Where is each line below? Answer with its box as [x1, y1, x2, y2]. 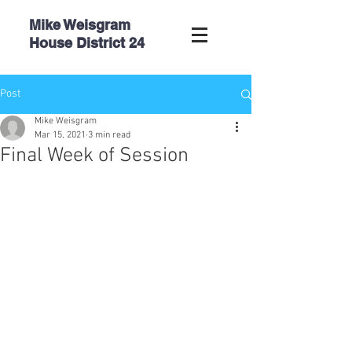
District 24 [76, 35, 145, 51]
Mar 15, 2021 [35, 130, 86, 141]
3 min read [88, 130, 130, 141]
